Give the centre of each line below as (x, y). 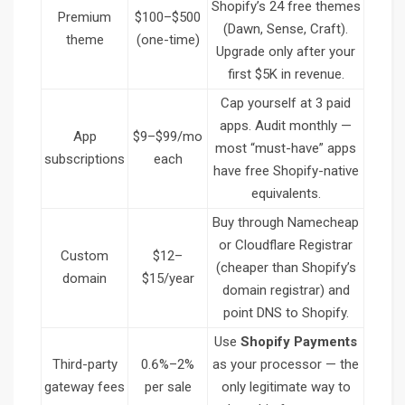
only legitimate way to (286, 387)
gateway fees (85, 387)
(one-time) (168, 40)
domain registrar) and (286, 291)
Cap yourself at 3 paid (286, 104)
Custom (85, 256)
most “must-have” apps (286, 149)
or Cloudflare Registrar (286, 245)
